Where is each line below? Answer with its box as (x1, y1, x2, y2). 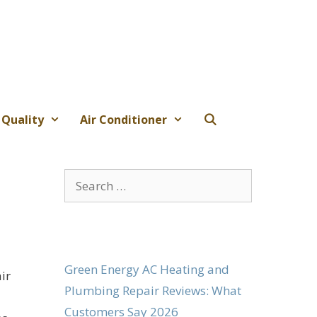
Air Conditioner (79, 111, 167, 127)
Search (64, 170, 101, 187)
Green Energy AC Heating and (64, 260, 229, 277)
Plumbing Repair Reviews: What (64, 282, 241, 299)
